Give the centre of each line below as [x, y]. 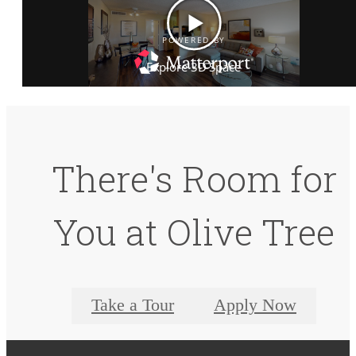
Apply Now [255, 306]
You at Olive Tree [194, 231]
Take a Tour [133, 306]
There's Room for [194, 178]
